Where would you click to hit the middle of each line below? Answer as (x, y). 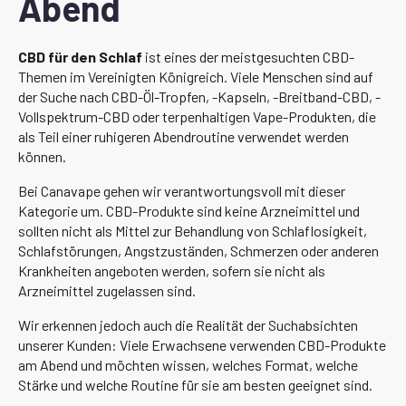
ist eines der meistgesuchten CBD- (248, 56)
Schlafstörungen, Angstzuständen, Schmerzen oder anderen (198, 250)
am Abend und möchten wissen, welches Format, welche (188, 364)
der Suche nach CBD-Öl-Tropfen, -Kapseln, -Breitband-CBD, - (199, 96)
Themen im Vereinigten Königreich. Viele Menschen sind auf (196, 76)
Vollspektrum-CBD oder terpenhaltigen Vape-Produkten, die (197, 116)
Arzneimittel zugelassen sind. (107, 290)
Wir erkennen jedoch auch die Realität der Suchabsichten (188, 324)
